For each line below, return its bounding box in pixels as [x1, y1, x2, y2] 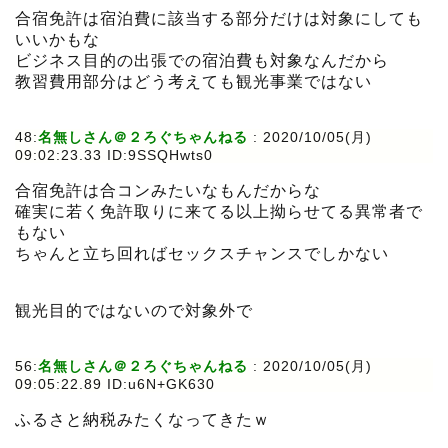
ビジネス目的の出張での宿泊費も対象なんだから [15, 52, 389, 70]
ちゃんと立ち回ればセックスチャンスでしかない [15, 245, 389, 263]
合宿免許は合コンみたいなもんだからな [15, 182, 321, 200]
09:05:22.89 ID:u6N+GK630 [15, 376, 215, 393]
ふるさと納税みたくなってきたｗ [15, 411, 270, 429]
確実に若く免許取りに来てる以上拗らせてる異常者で [15, 203, 423, 221]
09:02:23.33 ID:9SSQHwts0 [15, 147, 213, 164]
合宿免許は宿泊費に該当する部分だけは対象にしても [15, 10, 423, 28]
